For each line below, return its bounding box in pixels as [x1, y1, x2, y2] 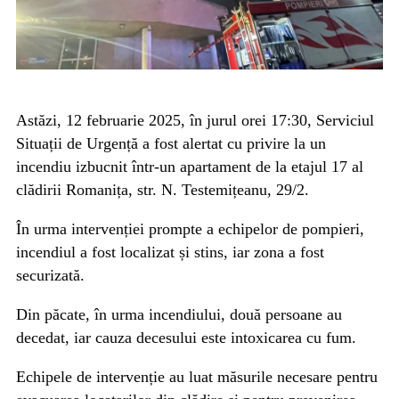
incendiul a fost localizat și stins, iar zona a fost [16, 243, 324, 262]
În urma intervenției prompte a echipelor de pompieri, [16, 220, 364, 239]
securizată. [16, 266, 85, 285]
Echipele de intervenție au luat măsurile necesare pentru [16, 368, 378, 387]
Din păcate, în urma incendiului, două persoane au [16, 305, 342, 324]
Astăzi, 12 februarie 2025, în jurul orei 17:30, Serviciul [16, 111, 374, 130]
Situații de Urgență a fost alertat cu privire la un [16, 134, 326, 153]
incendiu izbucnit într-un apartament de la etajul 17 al [16, 158, 363, 176]
